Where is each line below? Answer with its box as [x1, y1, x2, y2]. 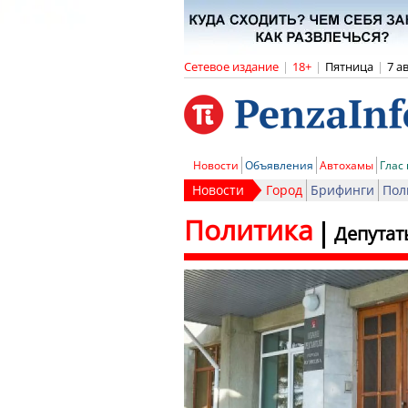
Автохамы [320, 158, 373, 173]
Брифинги [311, 181, 374, 199]
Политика [184, 211, 313, 249]
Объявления [245, 158, 313, 173]
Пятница [325, 58, 373, 75]
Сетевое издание [184, 58, 279, 75]
